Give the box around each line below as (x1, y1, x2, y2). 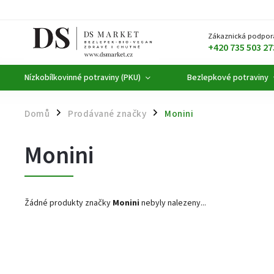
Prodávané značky (68, 107, 146, 120)
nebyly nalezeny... (139, 197, 206, 209)
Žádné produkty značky (24, 197, 113, 209)
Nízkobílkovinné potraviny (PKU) (24, 72, 141, 84)
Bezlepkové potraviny (187, 72, 268, 84)
